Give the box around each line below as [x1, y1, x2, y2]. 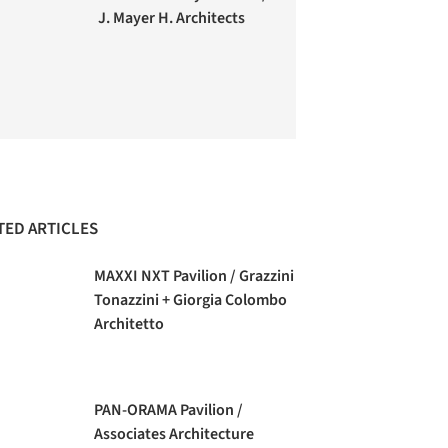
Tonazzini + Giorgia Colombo [94, 289, 288, 312]
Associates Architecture [94, 423, 255, 446]
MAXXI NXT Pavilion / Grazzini [94, 265, 295, 288]
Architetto [94, 313, 165, 336]
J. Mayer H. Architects [98, 7, 246, 30]
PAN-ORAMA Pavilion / [94, 399, 244, 422]
